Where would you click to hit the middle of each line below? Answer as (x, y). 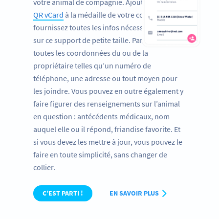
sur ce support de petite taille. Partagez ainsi (105, 40)
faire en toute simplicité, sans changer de (100, 154)
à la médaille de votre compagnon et (123, 14)
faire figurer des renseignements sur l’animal (107, 103)
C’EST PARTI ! (63, 193)
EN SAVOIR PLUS (135, 193)
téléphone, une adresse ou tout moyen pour (105, 78)
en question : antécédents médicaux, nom (101, 116)
